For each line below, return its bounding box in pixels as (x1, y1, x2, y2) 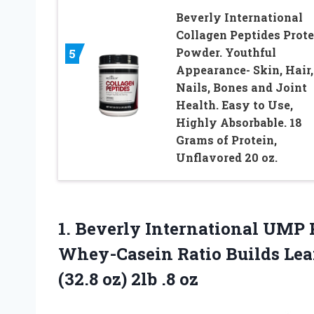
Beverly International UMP (75, 217, 305, 240)
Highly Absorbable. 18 (175, 115, 302, 130)
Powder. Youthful (175, 45, 276, 60)
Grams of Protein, (175, 132, 277, 148)
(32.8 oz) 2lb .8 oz (58, 268, 198, 291)
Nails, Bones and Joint (175, 80, 307, 95)
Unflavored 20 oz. (175, 150, 278, 165)
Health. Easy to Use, (175, 97, 293, 113)
